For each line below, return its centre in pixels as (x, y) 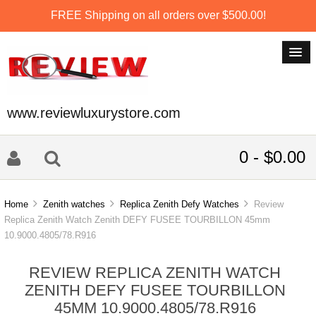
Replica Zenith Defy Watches (180, 205)
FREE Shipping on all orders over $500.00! (158, 15)
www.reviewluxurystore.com (94, 113)
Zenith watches (74, 205)
